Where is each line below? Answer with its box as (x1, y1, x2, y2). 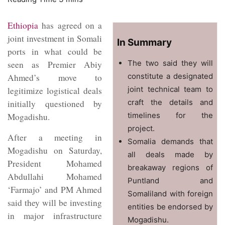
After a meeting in (8, 132, 102, 144)
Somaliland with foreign (128, 188, 213, 198)
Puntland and (128, 175, 213, 185)
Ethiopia (8, 19, 38, 31)
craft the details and (128, 97, 213, 107)
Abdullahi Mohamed (8, 171, 102, 183)
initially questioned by (8, 97, 102, 109)
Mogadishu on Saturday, (8, 145, 102, 157)
